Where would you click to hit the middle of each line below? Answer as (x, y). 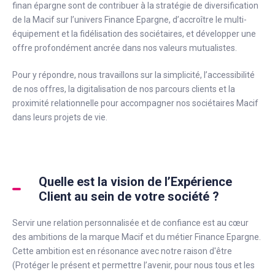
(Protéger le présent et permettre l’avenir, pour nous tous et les (134, 265)
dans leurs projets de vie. (60, 117)
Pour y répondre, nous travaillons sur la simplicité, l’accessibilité (134, 75)
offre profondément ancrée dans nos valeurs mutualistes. (125, 48)
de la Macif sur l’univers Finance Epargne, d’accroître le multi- (130, 20)
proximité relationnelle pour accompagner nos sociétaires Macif (135, 103)
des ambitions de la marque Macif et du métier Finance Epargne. (137, 237)
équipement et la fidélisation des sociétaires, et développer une (134, 34)
